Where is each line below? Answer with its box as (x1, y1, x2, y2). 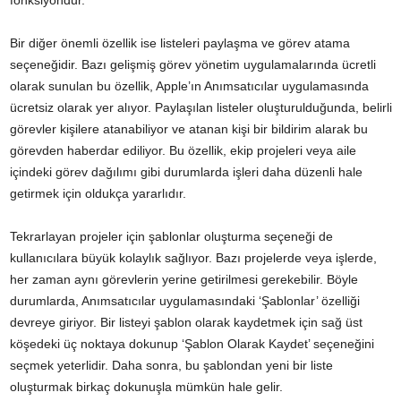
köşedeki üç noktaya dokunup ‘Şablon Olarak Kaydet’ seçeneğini (10, 337, 374, 352)
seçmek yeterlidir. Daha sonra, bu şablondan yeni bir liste (10, 358, 333, 373)
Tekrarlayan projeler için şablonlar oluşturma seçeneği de (10, 229, 333, 244)
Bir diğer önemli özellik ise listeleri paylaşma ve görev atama (10, 36, 350, 51)
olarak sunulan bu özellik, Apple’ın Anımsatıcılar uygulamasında (10, 79, 369, 94)
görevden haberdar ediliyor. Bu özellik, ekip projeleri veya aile (10, 143, 356, 158)
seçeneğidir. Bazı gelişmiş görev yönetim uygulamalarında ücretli (10, 57, 376, 73)
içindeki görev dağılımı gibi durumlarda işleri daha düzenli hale (10, 165, 363, 180)
